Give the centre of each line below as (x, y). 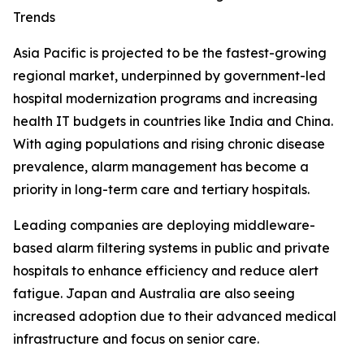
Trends (34, 17)
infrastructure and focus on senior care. (136, 339)
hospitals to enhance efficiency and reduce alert (166, 271)
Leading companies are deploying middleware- (164, 225)
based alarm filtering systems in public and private (171, 248)
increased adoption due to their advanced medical (175, 316)
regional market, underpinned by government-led (169, 76)
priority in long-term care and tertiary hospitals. (161, 190)
